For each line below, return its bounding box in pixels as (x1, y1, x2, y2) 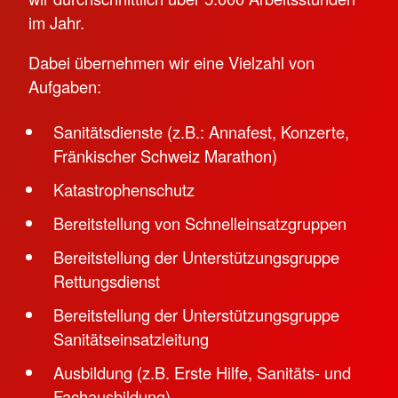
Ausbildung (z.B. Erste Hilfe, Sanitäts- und (52, 361, 351, 385)
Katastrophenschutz (52, 178, 195, 202)
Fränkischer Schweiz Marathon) (52, 144, 277, 168)
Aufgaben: (28, 75, 101, 99)
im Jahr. (28, 10, 89, 34)
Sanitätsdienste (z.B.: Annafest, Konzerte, (52, 120, 349, 144)
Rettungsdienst (52, 269, 160, 293)
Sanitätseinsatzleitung (52, 327, 209, 351)
